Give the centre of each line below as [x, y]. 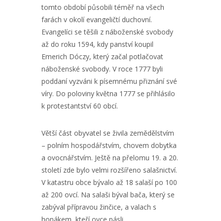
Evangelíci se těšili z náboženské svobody [107, 32]
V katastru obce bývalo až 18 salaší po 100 [109, 182]
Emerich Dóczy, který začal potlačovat [102, 56]
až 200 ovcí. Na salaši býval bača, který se [108, 195]
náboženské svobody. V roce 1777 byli [102, 69]
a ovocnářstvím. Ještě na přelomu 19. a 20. [110, 158]
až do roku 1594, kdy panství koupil [97, 44]
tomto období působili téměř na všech [103, 7]
